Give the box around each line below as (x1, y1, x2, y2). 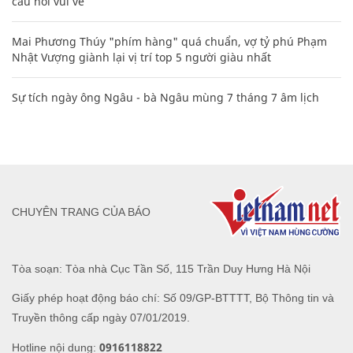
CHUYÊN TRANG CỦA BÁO (12, 205, 150, 218)
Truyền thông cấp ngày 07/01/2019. (12, 310, 190, 324)
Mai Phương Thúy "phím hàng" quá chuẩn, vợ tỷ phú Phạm (12, 34, 327, 50)
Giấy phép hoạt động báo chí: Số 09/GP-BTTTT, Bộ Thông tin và (12, 291, 334, 304)
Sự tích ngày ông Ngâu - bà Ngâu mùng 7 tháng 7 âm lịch (12, 90, 319, 106)
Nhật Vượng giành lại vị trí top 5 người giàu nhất (12, 50, 271, 65)
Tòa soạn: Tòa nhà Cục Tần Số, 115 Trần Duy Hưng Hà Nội (12, 262, 310, 275)
